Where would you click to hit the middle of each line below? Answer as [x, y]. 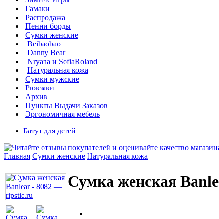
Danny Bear [46, 53]
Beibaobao [44, 44]
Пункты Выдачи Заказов [66, 105]
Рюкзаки [40, 88]
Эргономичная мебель [63, 114]
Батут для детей [50, 131]
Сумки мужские [52, 79]
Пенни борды [48, 26]
